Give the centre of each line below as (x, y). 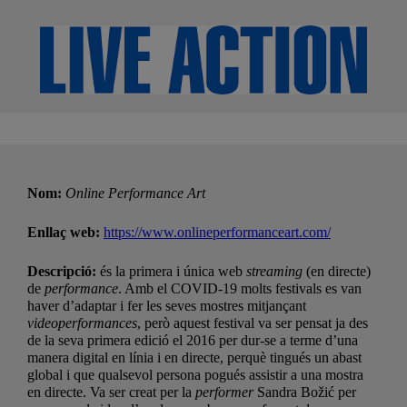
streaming (274, 271)
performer (224, 392)
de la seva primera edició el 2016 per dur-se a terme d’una (193, 340)
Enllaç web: (65, 232)
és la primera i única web (173, 271)
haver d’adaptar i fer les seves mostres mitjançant (167, 305)
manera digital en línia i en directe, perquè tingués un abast (194, 357)
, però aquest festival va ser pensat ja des (253, 323)
